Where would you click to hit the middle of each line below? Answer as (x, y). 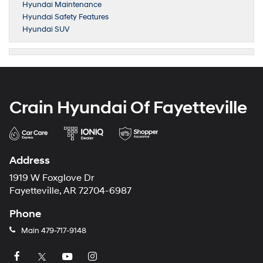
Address (30, 160)
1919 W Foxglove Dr (52, 178)
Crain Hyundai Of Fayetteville (128, 107)
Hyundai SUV (46, 29)
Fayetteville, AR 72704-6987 (70, 191)
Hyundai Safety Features (65, 17)
